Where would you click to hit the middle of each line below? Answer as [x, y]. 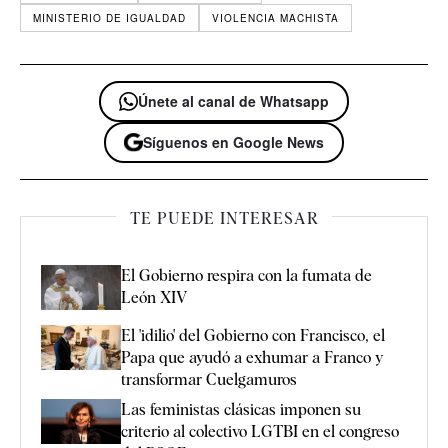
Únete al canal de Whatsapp [233, 100]
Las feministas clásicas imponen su [241, 410]
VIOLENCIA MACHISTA [275, 17]
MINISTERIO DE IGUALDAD [109, 17]
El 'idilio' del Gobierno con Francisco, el [253, 336]
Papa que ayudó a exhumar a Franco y [252, 358]
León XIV [154, 297]
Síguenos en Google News [233, 141]
